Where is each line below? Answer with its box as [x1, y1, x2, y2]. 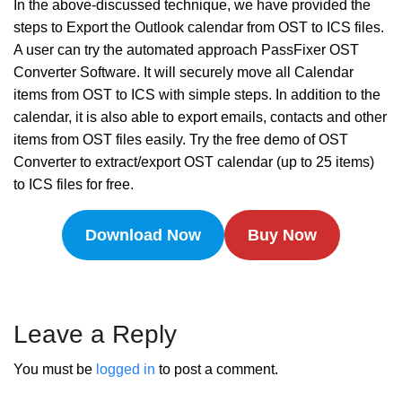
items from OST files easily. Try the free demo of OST [13, 132, 348, 148]
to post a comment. [155, 362, 278, 378]
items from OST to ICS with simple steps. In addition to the [13, 87, 380, 103]
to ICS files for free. [13, 177, 134, 193]
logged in [96, 362, 155, 378]
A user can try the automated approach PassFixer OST [13, 42, 359, 58]
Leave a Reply [13, 320, 177, 349]
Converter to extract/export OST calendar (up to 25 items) [13, 154, 374, 170]
